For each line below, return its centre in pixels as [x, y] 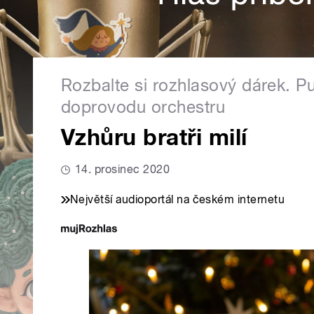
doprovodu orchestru [143, 107]
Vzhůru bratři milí [154, 138]
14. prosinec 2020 [123, 170]
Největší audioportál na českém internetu [178, 200]
